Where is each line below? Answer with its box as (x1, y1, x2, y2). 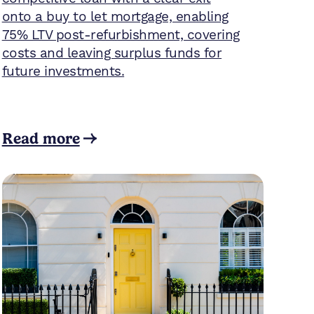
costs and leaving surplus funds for (1, 44, 222, 62)
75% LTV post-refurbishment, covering (1, 26, 240, 43)
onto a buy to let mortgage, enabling (1, 8, 228, 25)
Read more (1, 129, 80, 147)
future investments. (1, 62, 125, 80)
